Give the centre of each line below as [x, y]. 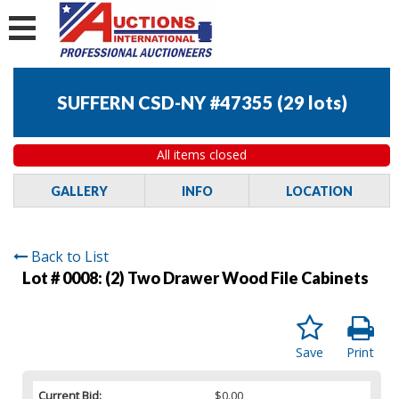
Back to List [70, 256]
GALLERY [79, 191]
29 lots [312, 103]
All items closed [202, 155]
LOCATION [320, 191]
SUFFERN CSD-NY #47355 [165, 103]
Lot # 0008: [64, 277]
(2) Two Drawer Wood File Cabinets [237, 277]
